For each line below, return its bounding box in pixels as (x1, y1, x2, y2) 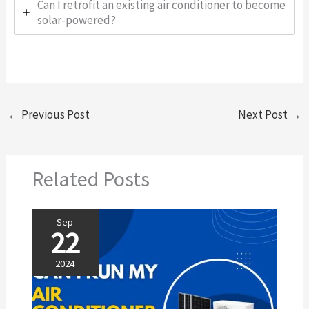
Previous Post (19, 106, 90, 122)
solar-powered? (37, 12, 116, 28)
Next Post (237, 106, 290, 122)
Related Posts (31, 165, 150, 192)
